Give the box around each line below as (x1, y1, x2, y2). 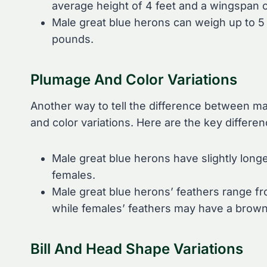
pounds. (52, 32, 94, 45)
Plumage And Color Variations (30, 70, 237, 88)
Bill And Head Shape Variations (30, 240, 243, 257)
